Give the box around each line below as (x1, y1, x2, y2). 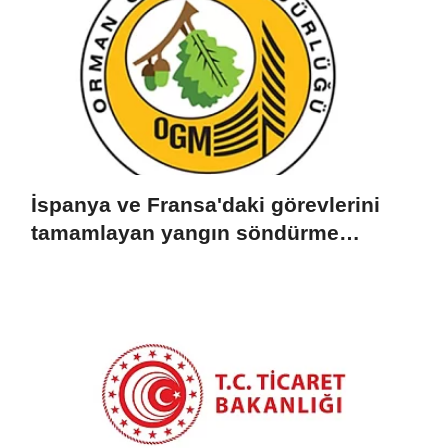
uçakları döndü (31, 248, 183, 272)
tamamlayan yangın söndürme (31, 220, 339, 244)
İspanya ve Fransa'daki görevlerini (31, 192, 380, 216)
